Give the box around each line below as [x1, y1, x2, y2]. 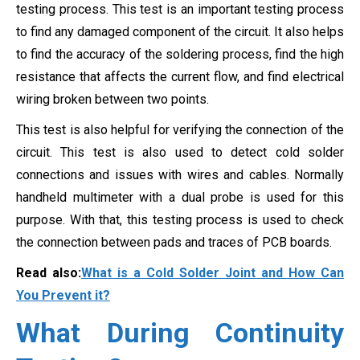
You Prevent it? [16, 287, 110, 303]
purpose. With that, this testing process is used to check [16, 211, 344, 227]
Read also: [16, 264, 81, 280]
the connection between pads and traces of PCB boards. [16, 234, 332, 250]
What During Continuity [16, 316, 344, 349]
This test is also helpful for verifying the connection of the [16, 121, 344, 137]
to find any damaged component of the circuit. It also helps [16, 23, 344, 39]
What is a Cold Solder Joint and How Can [81, 264, 344, 280]
